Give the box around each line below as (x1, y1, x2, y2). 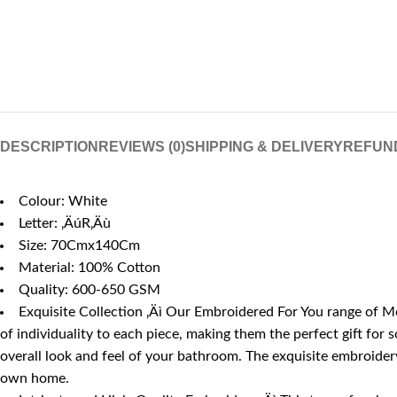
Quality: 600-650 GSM (19, 283, 160, 297)
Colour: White (19, 194, 107, 208)
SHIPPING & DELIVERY (185, 139, 343, 154)
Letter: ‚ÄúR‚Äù (19, 216, 111, 230)
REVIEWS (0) (98, 139, 185, 154)
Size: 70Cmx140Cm (19, 238, 140, 253)
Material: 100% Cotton (19, 261, 160, 275)
